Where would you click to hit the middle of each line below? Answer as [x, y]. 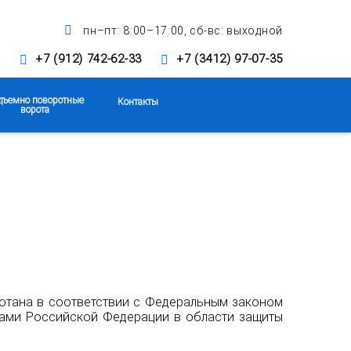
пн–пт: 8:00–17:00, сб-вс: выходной [181, 31]
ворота [35, 110]
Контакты [138, 102]
